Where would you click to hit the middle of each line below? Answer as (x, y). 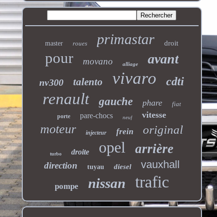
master (54, 43)
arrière (155, 148)
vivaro (135, 78)
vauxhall (160, 164)
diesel (122, 166)
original (163, 129)
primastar (126, 39)
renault (66, 99)
